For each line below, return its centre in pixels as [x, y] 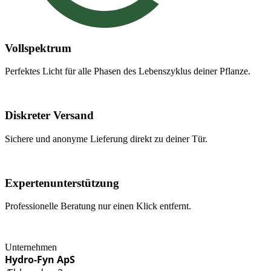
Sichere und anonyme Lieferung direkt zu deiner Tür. [106, 139]
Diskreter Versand [49, 116]
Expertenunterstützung [62, 183]
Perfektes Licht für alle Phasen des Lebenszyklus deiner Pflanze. [128, 71]
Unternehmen [31, 247]
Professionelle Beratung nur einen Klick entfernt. [98, 206]
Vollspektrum [38, 48]
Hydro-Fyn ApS [40, 260]
